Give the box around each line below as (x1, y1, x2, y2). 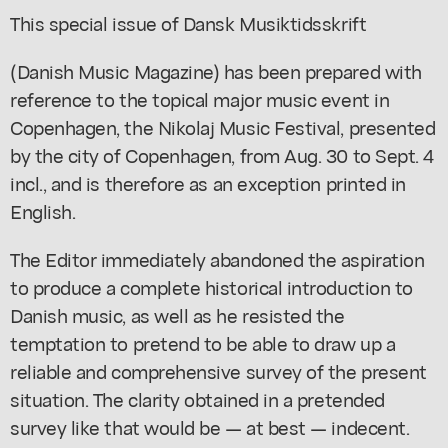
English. (10, 196, 76, 224)
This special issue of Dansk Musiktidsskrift (10, 8, 367, 36)
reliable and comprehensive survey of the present (10, 356, 427, 384)
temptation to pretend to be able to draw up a (10, 328, 396, 356)
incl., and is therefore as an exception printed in (10, 168, 406, 196)
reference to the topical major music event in (10, 84, 390, 112)
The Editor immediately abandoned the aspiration (10, 244, 425, 272)
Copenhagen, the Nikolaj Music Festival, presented (10, 112, 436, 140)
